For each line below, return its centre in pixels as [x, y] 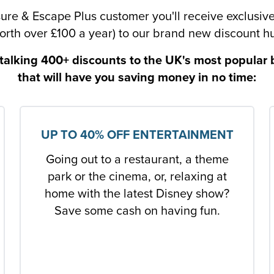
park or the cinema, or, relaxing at [137, 176]
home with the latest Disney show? [137, 194]
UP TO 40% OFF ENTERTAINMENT [137, 135]
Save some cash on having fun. [137, 211]
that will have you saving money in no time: [137, 77]
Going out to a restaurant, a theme [137, 159]
